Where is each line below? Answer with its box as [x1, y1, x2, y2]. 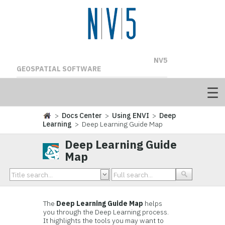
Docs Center [62, 111, 102, 120]
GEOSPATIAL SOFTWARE [16, 64, 101, 73]
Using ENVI [112, 111, 150, 120]
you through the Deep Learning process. [43, 207, 169, 216]
